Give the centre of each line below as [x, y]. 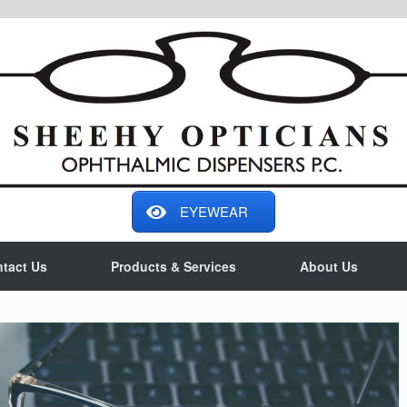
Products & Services [173, 267]
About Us [328, 267]
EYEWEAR [213, 212]
